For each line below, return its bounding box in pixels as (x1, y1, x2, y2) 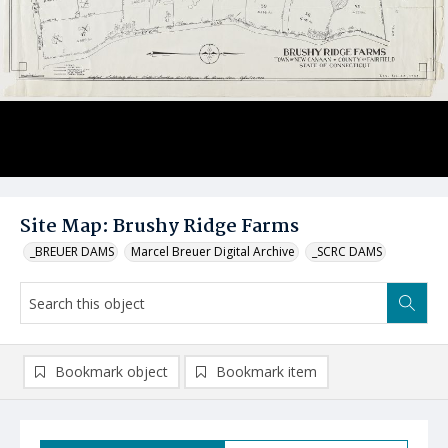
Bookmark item (216, 362, 317, 381)
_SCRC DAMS (312, 243, 382, 260)
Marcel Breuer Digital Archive (131, 243, 295, 260)
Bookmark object (55, 362, 168, 381)
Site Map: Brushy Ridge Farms (20, 212, 299, 242)
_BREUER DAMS (30, 243, 114, 260)
